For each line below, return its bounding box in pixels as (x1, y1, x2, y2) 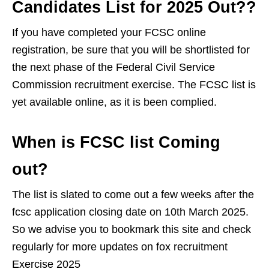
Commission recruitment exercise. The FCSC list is (12, 78, 256, 91)
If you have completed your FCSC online (12, 26, 206, 38)
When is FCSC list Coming (12, 133, 220, 151)
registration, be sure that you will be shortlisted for (12, 43, 250, 56)
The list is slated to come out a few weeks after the (12, 188, 254, 201)
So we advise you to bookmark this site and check (12, 223, 251, 235)
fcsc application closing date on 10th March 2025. (12, 205, 249, 218)
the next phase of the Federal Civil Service (12, 61, 215, 73)
